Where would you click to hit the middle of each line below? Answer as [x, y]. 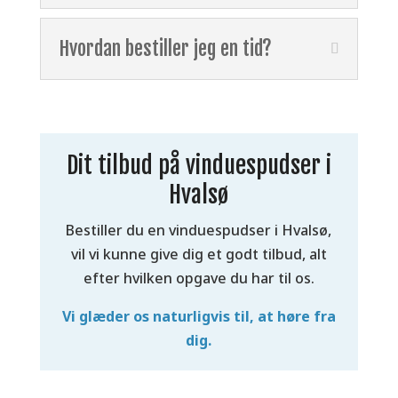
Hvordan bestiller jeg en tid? [165, 49]
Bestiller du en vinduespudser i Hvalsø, [199, 231]
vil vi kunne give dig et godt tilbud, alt [199, 255]
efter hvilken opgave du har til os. [199, 279]
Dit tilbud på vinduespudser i [199, 166]
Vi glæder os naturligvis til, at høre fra [199, 317]
